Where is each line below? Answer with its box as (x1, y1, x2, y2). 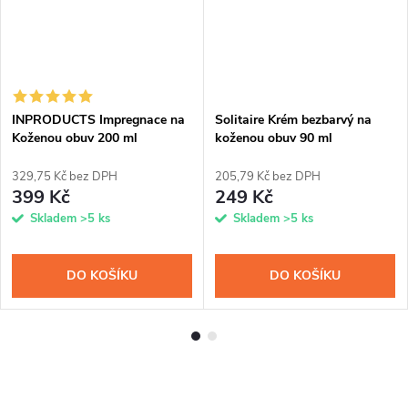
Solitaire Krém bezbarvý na (215, 110, 372, 128)
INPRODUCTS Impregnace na (12, 110, 185, 128)
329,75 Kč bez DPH (12, 168, 117, 185)
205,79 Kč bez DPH (215, 168, 321, 185)
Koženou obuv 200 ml (12, 128, 138, 147)
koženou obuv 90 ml (215, 128, 332, 147)
